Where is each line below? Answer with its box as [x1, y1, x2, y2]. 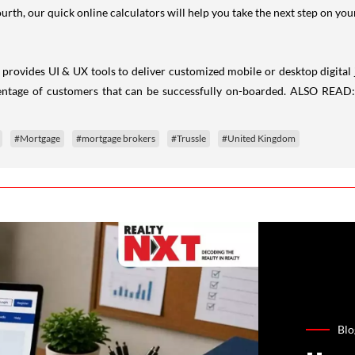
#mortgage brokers [76, 132, 155, 144]
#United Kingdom [222, 132, 296, 144]
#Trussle [171, 132, 206, 144]
